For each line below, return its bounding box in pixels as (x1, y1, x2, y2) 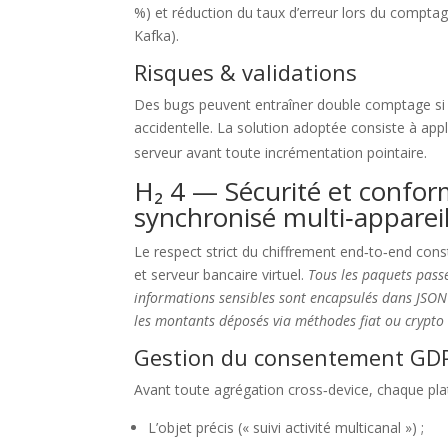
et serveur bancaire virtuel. (134, 264, 305, 284)
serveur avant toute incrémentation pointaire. (134, 142, 428, 162)
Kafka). (134, 25, 180, 45)
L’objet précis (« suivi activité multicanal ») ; (148, 417, 425, 437)
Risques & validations (134, 56, 358, 87)
